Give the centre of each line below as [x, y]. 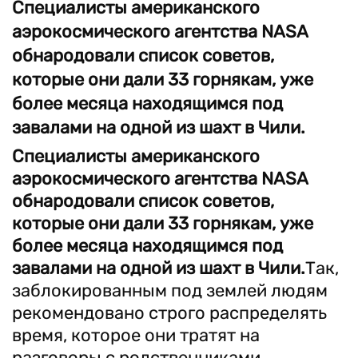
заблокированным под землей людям [170, 290]
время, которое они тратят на [136, 335]
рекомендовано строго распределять [169, 313]
